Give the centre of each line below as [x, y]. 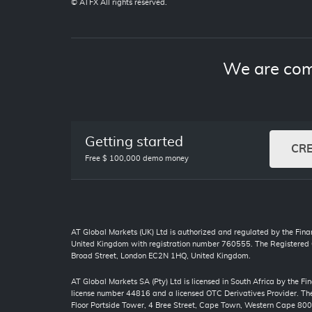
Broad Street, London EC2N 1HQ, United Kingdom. [161, 256]
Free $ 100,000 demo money [137, 159]
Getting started [134, 142]
